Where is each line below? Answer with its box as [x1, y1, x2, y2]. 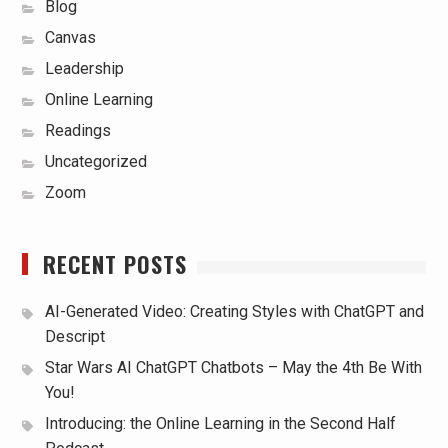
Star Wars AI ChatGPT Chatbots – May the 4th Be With [44, 358, 422, 377]
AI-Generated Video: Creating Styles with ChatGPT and [44, 302, 424, 321]
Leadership [44, 59, 124, 78]
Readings [44, 121, 111, 140]
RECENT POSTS [42, 248, 187, 280]
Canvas [44, 28, 96, 47]
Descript [44, 327, 105, 346]
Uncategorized [44, 152, 147, 171]
